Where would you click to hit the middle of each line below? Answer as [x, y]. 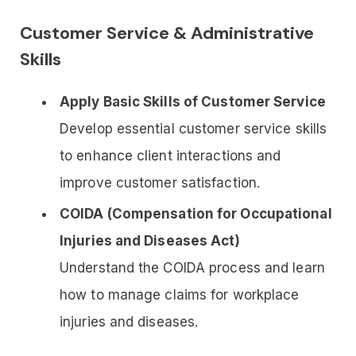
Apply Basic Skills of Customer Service [193, 101]
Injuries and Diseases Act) [150, 240]
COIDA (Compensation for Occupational [196, 213]
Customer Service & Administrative [167, 33]
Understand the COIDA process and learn [192, 267]
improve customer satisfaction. [160, 182]
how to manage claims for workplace [180, 294]
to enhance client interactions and [170, 155]
